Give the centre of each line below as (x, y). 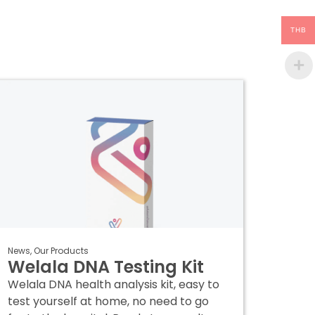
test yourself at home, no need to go (109, 301)
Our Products (62, 251)
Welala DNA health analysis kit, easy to (114, 284)
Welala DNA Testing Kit (106, 267)
